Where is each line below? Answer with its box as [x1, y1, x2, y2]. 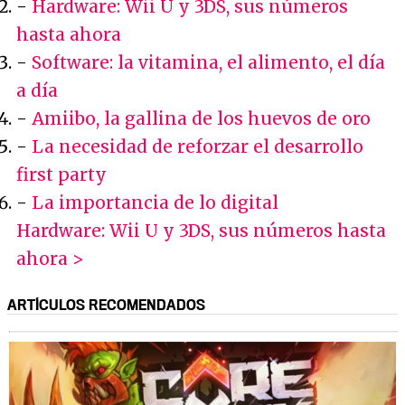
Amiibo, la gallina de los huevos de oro [32, 108, 371, 130]
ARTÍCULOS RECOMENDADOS [7, 296, 205, 315]
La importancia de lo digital [32, 192, 278, 214]
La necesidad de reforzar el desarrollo [32, 136, 363, 158]
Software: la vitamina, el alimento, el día [32, 52, 385, 74]
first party [16, 164, 107, 186]
